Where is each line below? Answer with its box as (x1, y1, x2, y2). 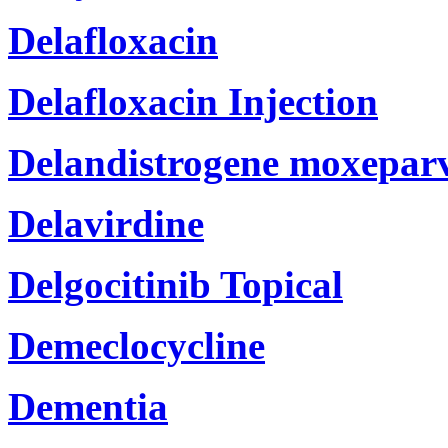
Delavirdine (8, 201, 204, 245)
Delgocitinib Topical (8, 262, 343, 306)
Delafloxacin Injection (8, 79, 378, 123)
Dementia (8, 384, 168, 428)
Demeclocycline (8, 323, 265, 367)
